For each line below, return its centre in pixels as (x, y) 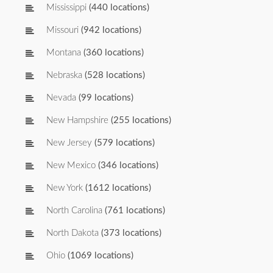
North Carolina (74, 211)
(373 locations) (130, 233)
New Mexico (71, 166)
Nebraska (64, 76)
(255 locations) (140, 121)
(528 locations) (114, 76)
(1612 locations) (117, 188)
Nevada (61, 98)
